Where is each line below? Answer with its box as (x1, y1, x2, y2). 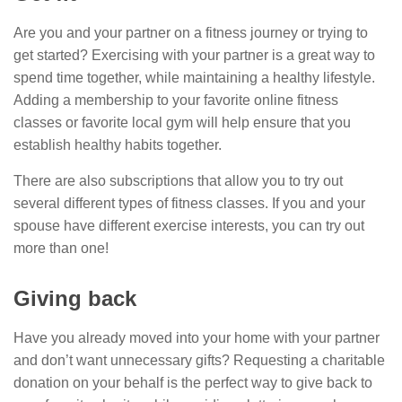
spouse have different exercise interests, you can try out (13, 218, 364, 234)
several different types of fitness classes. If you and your (13, 196, 365, 212)
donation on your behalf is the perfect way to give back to (13, 375, 372, 391)
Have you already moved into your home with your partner (13, 330, 380, 346)
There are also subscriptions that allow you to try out (13, 173, 343, 189)
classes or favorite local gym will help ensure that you (13, 115, 351, 131)
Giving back (13, 286, 136, 311)
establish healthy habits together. (13, 137, 222, 153)
